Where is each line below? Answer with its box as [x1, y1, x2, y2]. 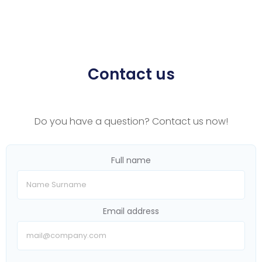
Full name [111, 154, 151, 166]
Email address [103, 205, 159, 217]
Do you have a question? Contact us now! [34, 114, 228, 128]
